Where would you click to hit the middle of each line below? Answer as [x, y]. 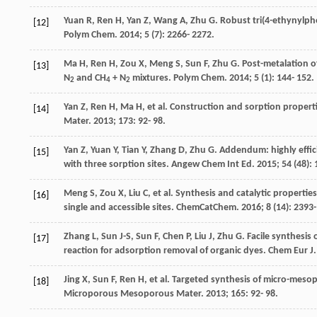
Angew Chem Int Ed [212, 164]
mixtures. [152, 78]
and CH [90, 78]
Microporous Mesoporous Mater [132, 294]
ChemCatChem [206, 207]
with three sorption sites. [117, 164]
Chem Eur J [291, 250]
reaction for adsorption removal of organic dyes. [166, 250]
